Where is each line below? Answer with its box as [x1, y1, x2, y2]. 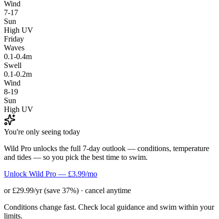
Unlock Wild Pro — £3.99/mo [4, 169, 97, 178]
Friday [4, 34, 24, 43]
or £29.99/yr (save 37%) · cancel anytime [4, 186, 131, 195]
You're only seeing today [4, 127, 80, 136]
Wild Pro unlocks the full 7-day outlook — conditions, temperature [4, 144, 209, 153]
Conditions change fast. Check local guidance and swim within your [4, 202, 214, 211]
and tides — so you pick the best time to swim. [4, 153, 148, 161]
